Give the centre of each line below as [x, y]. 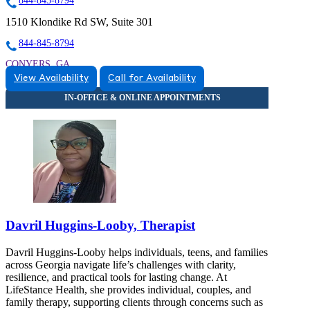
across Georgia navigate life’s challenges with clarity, [121, 265]
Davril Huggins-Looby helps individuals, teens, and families [137, 253]
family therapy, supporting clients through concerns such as [134, 302]
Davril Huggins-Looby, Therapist [100, 226]
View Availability [51, 78]
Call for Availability [152, 78]
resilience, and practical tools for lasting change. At [116, 277]
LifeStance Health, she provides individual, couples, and [128, 290]
